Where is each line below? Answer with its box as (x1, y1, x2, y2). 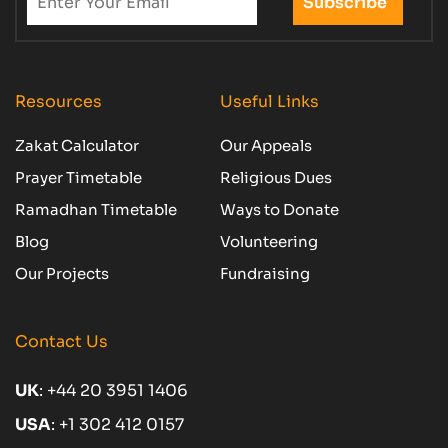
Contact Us (15, 331, 108, 353)
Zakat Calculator (15, 136, 139, 156)
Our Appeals (219, 136, 312, 156)
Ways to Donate (219, 200, 339, 220)
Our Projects (15, 264, 109, 284)
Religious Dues (219, 168, 332, 188)
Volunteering (219, 232, 318, 252)
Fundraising (219, 264, 310, 284)
